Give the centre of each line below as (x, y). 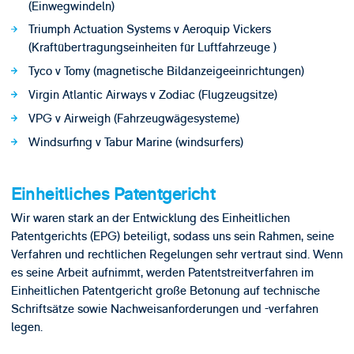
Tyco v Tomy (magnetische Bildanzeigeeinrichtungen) (166, 72)
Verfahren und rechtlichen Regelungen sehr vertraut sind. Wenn (177, 255)
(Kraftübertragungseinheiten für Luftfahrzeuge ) (152, 48)
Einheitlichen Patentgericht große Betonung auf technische (165, 291)
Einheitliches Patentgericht (113, 194)
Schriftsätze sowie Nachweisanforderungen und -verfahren (164, 309)
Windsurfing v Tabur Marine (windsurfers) (136, 142)
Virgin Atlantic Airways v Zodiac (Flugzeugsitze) (153, 95)
